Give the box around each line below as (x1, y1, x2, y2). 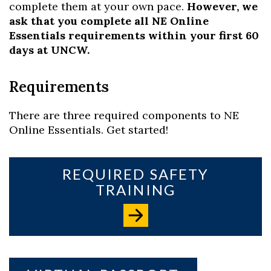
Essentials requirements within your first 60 (9, 28, 259, 42)
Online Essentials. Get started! (9, 123, 168, 137)
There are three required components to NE (9, 108, 239, 122)
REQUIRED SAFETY (62, 165, 209, 183)
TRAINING (96, 181, 175, 198)
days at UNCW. (9, 43, 90, 57)
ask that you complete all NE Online (9, 14, 209, 28)
